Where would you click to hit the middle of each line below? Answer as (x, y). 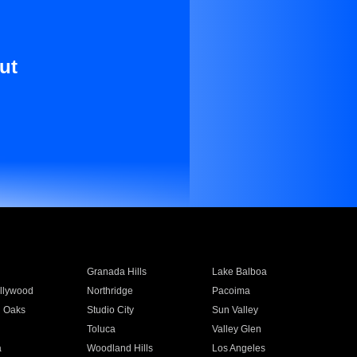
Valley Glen (237, 329)
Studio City (110, 310)
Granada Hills (116, 272)
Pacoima (231, 291)
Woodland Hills (120, 348)
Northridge (110, 291)
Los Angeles (239, 348)
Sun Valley (235, 310)
